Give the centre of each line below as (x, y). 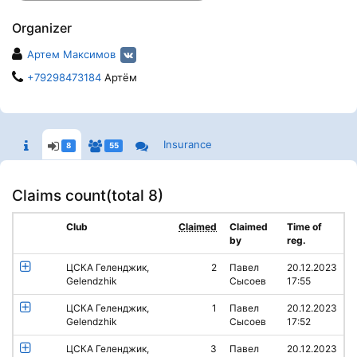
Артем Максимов (71, 54)
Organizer (42, 28)
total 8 (135, 196)
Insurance (188, 144)
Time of (304, 227)
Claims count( (62, 196)
